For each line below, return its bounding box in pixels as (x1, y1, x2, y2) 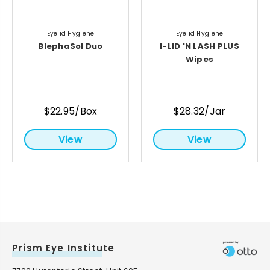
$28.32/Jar (173, 104, 226, 119)
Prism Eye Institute (12, 242, 115, 255)
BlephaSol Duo (38, 40, 103, 52)
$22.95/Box (43, 104, 98, 119)
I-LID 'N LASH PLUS (160, 40, 239, 52)
